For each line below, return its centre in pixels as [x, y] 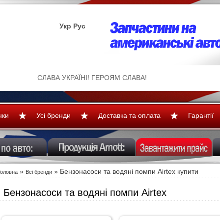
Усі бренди [53, 115]
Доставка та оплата [129, 115]
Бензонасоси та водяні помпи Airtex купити [129, 171]
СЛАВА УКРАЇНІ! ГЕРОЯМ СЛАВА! [92, 78]
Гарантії [201, 115]
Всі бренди [39, 172]
